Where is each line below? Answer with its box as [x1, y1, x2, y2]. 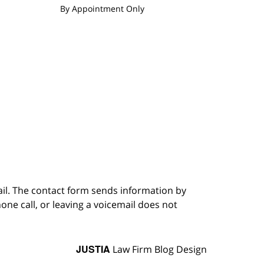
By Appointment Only [60, 2, 145, 14]
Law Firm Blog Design [110, 243, 207, 256]
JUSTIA [76, 242, 110, 256]
